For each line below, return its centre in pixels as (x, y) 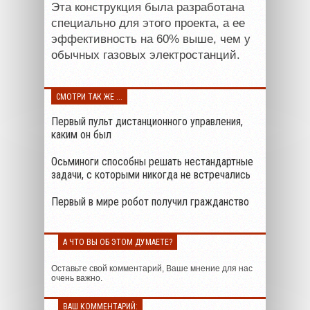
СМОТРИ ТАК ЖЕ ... (89, 97)
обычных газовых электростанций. (146, 55)
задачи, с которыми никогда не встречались (151, 174)
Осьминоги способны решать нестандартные (152, 161)
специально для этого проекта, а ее (148, 23)
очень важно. (77, 278)
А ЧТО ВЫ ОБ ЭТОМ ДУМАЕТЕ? (118, 242)
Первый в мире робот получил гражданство (150, 201)
